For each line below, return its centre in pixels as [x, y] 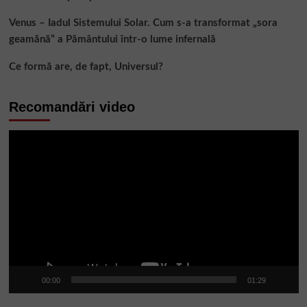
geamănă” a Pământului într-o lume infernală [112, 40]
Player [23, 138]
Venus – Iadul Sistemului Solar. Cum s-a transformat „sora [143, 23]
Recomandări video [72, 107]
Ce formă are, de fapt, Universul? [86, 67]
